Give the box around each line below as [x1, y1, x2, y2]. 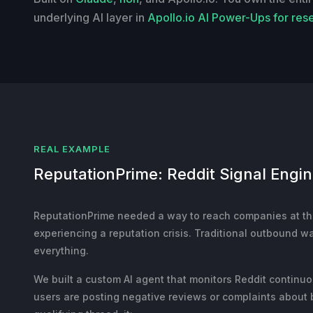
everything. [34, 244, 89, 256]
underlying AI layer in [34, 10, 147, 24]
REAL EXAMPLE [34, 143, 111, 154]
